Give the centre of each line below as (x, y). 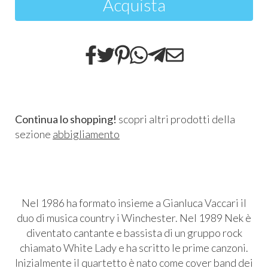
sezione (34, 134)
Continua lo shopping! (66, 119)
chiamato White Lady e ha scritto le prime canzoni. (134, 248)
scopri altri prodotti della (176, 119)
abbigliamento (86, 134)
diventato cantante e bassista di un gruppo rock (134, 233)
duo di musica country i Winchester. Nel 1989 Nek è (134, 218)
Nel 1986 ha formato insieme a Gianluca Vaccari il (134, 203)
